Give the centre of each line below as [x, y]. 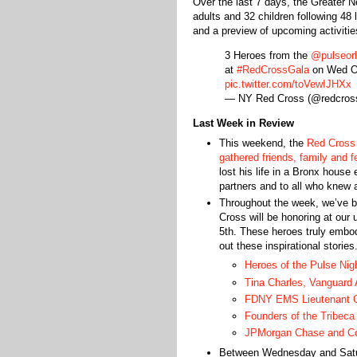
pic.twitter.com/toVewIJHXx [288, 84]
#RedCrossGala [273, 70]
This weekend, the [263, 143]
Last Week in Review [243, 123]
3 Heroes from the [268, 55]
